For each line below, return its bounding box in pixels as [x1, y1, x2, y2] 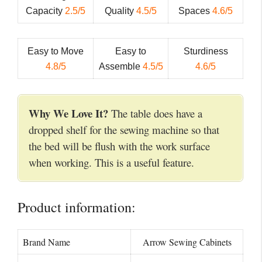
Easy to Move [27, 46, 84, 57]
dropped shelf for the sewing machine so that [29, 122, 219, 137]
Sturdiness [183, 46, 228, 57]
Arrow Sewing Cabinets [142, 236, 232, 249]
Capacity [26, 5, 65, 16]
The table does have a [108, 105, 202, 120]
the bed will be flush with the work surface [29, 138, 210, 153]
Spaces [178, 5, 212, 16]
